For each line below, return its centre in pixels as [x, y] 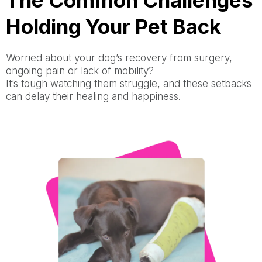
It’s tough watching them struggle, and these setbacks [129, 84]
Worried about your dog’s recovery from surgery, [119, 58]
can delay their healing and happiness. [93, 97]
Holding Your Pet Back [113, 27]
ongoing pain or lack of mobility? [80, 71]
